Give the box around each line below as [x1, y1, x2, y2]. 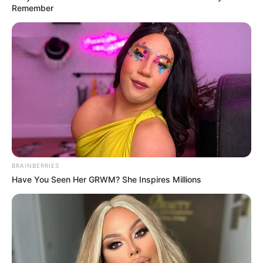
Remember [12, 3, 53, 14]
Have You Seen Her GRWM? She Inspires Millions [12, 174, 201, 185]
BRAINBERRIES [12, 162, 59, 170]
